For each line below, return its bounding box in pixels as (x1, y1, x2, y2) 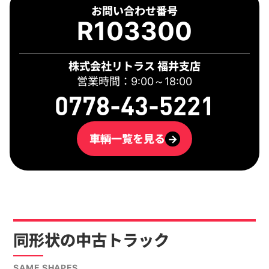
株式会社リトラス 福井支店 (68, 59, 201, 73)
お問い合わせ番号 (91, 4, 178, 17)
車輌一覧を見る (89, 131, 165, 145)
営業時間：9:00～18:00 (77, 74, 192, 88)
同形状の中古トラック (13, 231, 170, 250)
